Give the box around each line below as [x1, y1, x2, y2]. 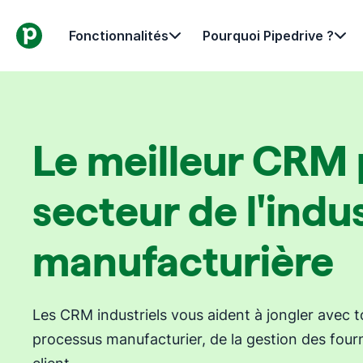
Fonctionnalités [69, 27, 169, 44]
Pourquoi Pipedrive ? [203, 27, 334, 44]
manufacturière [32, 238, 334, 284]
